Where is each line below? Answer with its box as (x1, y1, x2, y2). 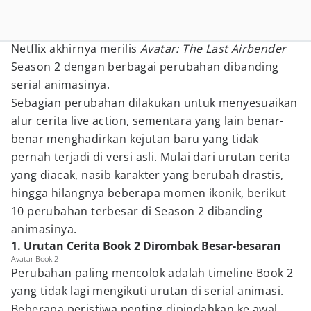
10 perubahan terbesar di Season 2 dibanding (11, 203, 263, 219)
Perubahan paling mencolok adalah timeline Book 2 (11, 265, 294, 280)
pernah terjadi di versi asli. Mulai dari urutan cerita (11, 149, 291, 165)
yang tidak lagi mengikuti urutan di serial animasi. (11, 283, 284, 299)
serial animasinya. (11, 77, 110, 92)
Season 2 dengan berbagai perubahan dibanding (11, 59, 279, 74)
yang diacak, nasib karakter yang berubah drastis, (11, 167, 284, 183)
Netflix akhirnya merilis (11, 41, 140, 56)
